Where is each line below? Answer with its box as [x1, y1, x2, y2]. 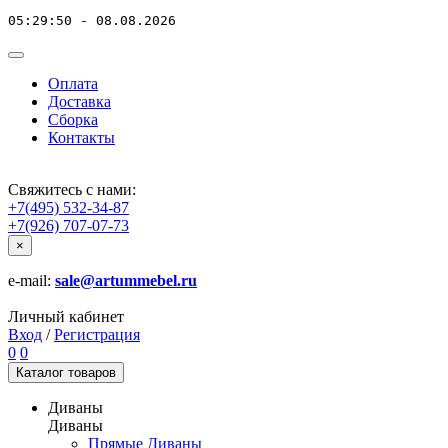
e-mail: [8, 272, 55, 289]
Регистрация [54, 326, 140, 343]
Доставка [48, 93, 111, 110]
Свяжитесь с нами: [8, 181, 136, 198]
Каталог [16, 365, 64, 380]
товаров [64, 365, 116, 380]
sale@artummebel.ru [55, 272, 197, 289]
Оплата [48, 75, 98, 92]
